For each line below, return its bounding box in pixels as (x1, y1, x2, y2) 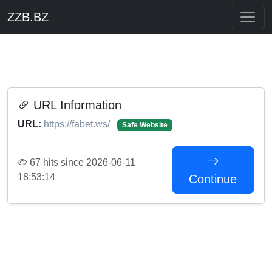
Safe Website (121, 121, 168, 129)
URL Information (30, 98, 121, 112)
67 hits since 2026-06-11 (27, 157, 135, 168)
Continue (189, 172, 237, 186)
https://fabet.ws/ (44, 119, 112, 129)
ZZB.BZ (7, 10, 49, 24)
